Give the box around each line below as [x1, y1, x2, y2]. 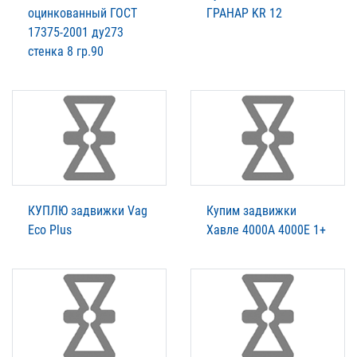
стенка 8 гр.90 [28, 43, 104, 59]
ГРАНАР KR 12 [206, 5, 282, 21]
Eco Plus [28, 222, 72, 237]
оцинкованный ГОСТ [28, 5, 137, 21]
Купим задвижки [206, 202, 296, 218]
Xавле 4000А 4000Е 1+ [206, 222, 326, 237]
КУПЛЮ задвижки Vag [28, 202, 147, 218]
